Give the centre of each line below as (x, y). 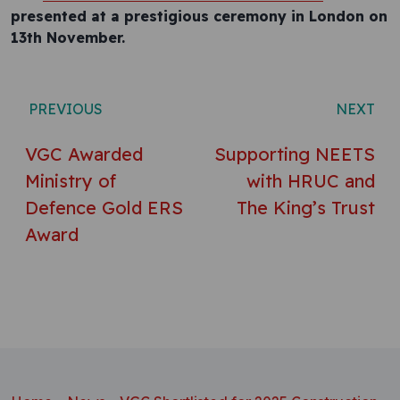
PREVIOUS (64, 109)
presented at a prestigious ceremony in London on (199, 16)
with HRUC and (311, 181)
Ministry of (71, 181)
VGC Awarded (84, 154)
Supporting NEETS (295, 154)
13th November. (68, 37)
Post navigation (125, 91)
